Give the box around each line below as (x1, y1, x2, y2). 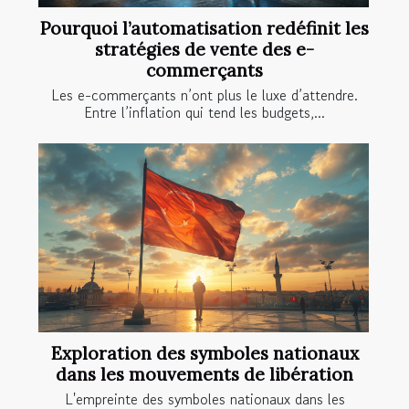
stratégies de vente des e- (95, 37, 314, 60)
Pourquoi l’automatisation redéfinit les (40, 16, 369, 39)
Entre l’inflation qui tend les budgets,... (84, 100, 325, 123)
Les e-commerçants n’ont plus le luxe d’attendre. (51, 83, 358, 106)
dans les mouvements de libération (56, 362, 353, 385)
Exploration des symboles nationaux (50, 341, 359, 364)
